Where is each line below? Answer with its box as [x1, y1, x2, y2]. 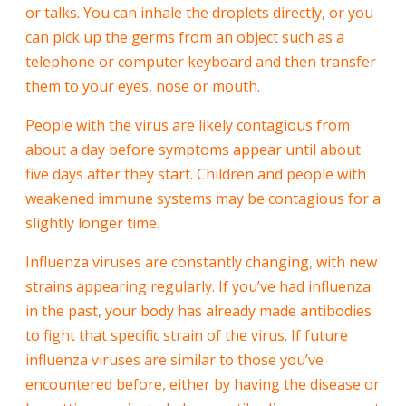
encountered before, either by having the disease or [25, 374, 380, 395]
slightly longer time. [25, 213, 159, 234]
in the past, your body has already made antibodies [25, 301, 372, 322]
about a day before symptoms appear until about [25, 140, 361, 160]
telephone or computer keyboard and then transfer [25, 52, 376, 72]
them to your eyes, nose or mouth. [25, 76, 260, 97]
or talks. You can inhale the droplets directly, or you [25, 3, 373, 24]
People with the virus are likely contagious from [25, 115, 350, 136]
